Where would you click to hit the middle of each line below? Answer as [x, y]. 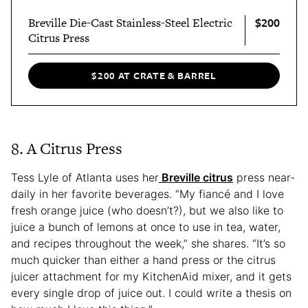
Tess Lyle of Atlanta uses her [85, 177]
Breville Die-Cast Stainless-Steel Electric [130, 22]
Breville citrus [196, 177]
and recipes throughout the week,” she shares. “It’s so [148, 243]
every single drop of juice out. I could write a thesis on [151, 293]
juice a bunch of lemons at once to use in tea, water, [146, 227]
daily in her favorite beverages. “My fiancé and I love [147, 194]
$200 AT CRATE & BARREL [154, 76]
